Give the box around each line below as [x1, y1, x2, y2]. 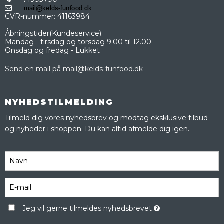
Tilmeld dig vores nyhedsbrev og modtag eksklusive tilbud [5, 113, 208, 122]
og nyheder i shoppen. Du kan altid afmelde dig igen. [5, 124, 189, 133]
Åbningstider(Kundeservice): [5, 28, 103, 38]
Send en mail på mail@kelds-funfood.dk [5, 64, 143, 73]
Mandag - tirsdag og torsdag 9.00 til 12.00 [5, 37, 151, 46]
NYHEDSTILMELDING [5, 97, 113, 107]
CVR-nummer [5, 11, 54, 21]
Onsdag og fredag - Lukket [5, 45, 100, 55]
